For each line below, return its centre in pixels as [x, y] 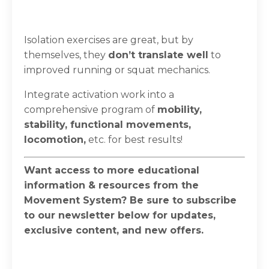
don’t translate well [158, 55]
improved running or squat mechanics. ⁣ [118, 70]
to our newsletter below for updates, [120, 215]
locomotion [54, 139]
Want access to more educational [112, 170]
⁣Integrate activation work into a [99, 94]
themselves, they [66, 55]
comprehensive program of [91, 109]
